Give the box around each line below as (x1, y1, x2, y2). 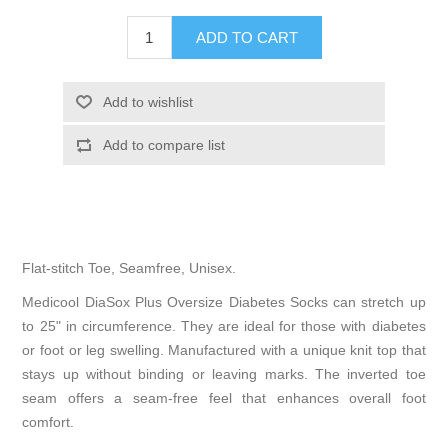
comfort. (22, 414, 75, 431)
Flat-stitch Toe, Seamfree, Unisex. (22, 260, 237, 277)
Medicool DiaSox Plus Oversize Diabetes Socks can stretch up (22, 294, 426, 311)
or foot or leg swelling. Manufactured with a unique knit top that (22, 342, 426, 359)
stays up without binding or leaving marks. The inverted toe (22, 366, 426, 383)
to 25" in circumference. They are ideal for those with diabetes (22, 318, 426, 335)
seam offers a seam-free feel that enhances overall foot (22, 390, 426, 407)
